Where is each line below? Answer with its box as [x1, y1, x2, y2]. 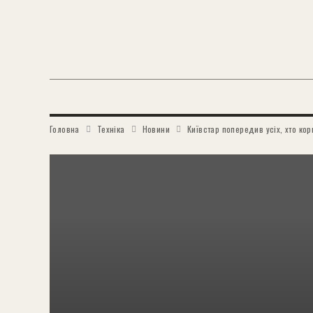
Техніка [96, 123, 125, 135]
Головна [50, 123, 80, 135]
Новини [142, 123, 170, 135]
